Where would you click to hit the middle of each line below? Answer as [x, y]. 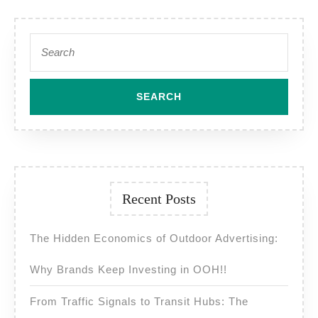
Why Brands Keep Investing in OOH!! [128, 270]
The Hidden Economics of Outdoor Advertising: [154, 238]
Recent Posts [159, 199]
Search [45, 40]
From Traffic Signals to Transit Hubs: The [139, 302]
